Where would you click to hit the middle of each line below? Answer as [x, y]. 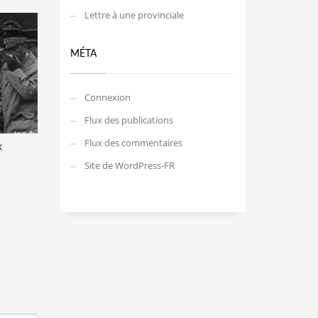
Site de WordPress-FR [129, 165]
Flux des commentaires [133, 143]
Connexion [107, 97]
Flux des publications [128, 120]
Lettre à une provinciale [134, 15]
